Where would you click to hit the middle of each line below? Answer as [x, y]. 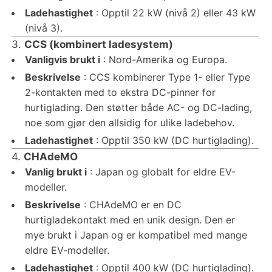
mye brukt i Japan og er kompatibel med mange [136, 235]
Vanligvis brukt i [62, 59]
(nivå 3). [43, 28]
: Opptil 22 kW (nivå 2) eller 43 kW [174, 12]
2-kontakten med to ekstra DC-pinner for [120, 92]
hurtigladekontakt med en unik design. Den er [130, 219]
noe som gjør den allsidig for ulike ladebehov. [129, 122]
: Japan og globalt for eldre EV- [161, 172]
